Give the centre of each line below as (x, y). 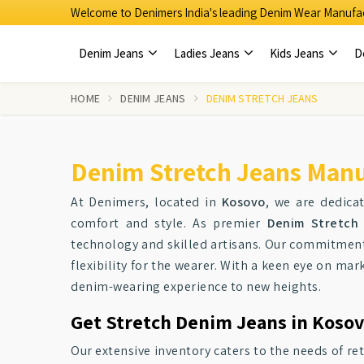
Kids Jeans (298, 53)
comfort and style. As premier (169, 223)
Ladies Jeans (208, 53)
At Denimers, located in (146, 202)
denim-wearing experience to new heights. (196, 286)
